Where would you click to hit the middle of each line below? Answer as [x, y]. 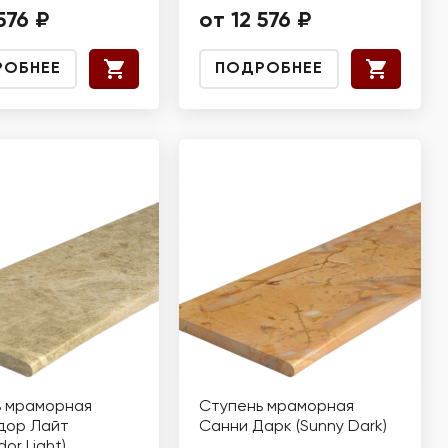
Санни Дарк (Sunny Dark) [293, 427]
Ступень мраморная [276, 407]
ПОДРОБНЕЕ [269, 69]
